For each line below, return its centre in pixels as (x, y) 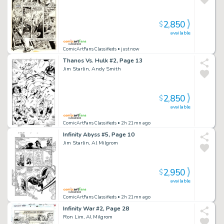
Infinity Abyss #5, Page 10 (99, 134)
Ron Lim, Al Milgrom (88, 216)
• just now (128, 49)
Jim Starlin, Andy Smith (92, 68)
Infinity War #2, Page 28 (96, 208)
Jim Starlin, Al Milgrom (90, 142)
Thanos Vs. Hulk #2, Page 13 (103, 60)
